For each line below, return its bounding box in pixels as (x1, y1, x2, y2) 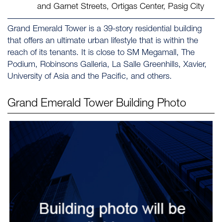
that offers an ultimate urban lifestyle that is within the (7, 37, 198, 46)
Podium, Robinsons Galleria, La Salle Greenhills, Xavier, (7, 61, 207, 69)
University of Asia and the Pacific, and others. (7, 73, 172, 81)
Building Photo (116, 99, 186, 110)
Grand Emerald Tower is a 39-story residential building (7, 25, 202, 34)
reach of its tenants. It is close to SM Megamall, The (7, 49, 195, 57)
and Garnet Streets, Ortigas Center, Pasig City (37, 3, 204, 11)
